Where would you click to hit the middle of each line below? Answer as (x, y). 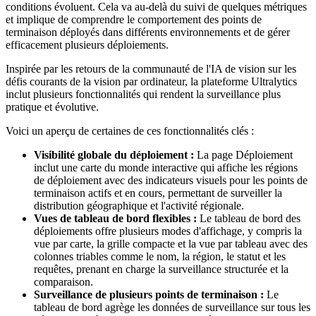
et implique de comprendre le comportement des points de (134, 20)
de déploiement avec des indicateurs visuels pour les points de (171, 181)
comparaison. (63, 282)
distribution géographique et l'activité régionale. (139, 206)
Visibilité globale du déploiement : (114, 155)
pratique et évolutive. (52, 107)
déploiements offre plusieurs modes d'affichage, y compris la (168, 231)
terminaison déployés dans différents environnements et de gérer (148, 32)
